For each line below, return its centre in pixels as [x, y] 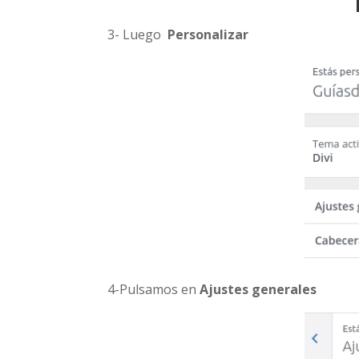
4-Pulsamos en [154, 289]
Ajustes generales [260, 289]
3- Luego [138, 34]
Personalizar [208, 34]
